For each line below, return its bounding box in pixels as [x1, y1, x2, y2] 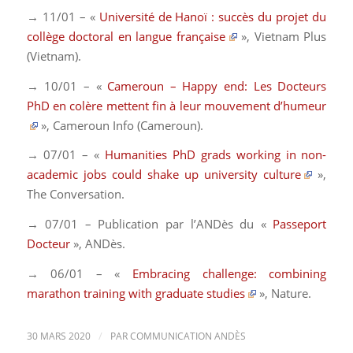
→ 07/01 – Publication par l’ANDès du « [26, 216, 273, 232]
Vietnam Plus [254, 28, 327, 44]
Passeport [273, 216, 327, 232]
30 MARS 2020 [26, 329, 91, 344]
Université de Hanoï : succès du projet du [98, 8, 327, 24]
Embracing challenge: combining [132, 265, 327, 281]
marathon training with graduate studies [26, 284, 245, 301]
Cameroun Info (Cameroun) [53, 117, 201, 133]
